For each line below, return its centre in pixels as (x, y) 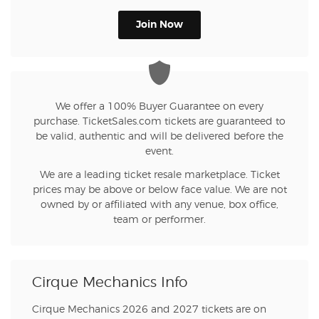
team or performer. (159, 220)
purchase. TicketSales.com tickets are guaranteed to (159, 122)
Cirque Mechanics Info (110, 283)
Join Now (159, 25)
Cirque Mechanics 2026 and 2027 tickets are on (149, 310)
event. (159, 152)
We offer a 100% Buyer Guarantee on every (159, 107)
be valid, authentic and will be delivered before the (159, 137)
